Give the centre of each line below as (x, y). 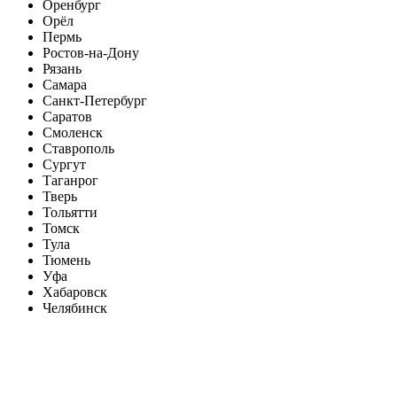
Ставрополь (78, 149)
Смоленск (73, 133)
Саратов (67, 117)
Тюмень (66, 261)
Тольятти (70, 213)
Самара (65, 85)
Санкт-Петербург (95, 101)
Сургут (64, 165)
